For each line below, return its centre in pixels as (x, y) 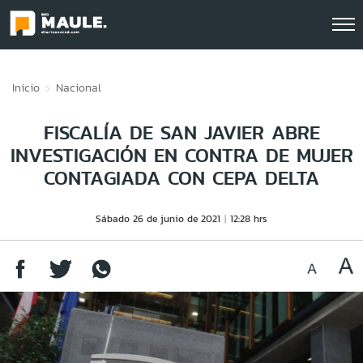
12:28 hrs (249, 218)
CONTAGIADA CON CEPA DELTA (181, 178)
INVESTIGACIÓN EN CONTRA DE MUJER (181, 155)
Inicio (26, 88)
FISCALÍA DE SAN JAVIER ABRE (181, 132)
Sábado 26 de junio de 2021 (158, 218)
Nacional (79, 88)
